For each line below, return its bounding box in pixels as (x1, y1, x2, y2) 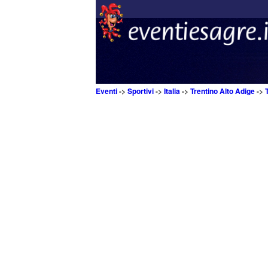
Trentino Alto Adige (190, 86, 255, 96)
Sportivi (127, 86, 154, 96)
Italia (164, 86, 180, 96)
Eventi (96, 86, 117, 96)
